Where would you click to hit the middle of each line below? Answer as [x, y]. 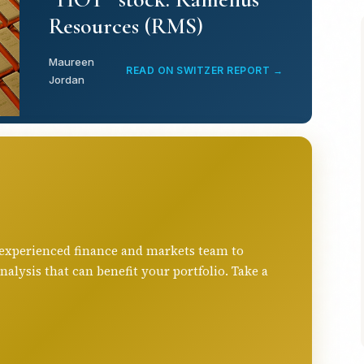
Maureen [71, 61]
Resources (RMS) [126, 26]
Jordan [67, 79]
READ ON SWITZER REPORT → [204, 70]
